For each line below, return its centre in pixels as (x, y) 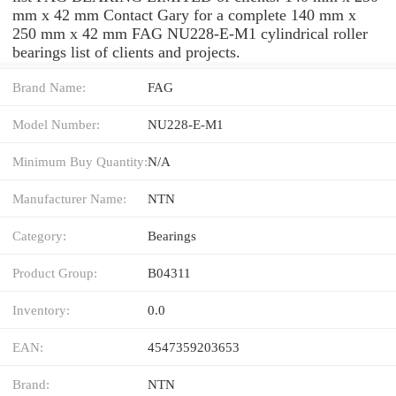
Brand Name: (49, 87)
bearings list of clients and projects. (126, 52)
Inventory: (41, 309)
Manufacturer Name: (69, 198)
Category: (39, 235)
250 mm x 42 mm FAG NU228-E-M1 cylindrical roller (190, 33)
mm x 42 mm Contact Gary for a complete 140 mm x (184, 15)
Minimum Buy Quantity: (80, 161)
